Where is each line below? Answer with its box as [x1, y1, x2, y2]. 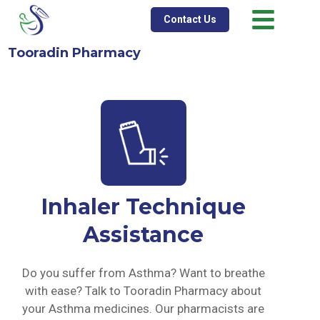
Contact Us [163, 14, 216, 25]
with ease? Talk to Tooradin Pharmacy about [25, 284, 261, 298]
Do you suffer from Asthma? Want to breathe [21, 266, 265, 280]
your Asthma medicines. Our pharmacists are [22, 301, 264, 316]
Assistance [83, 221, 204, 248]
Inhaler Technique [41, 194, 246, 220]
